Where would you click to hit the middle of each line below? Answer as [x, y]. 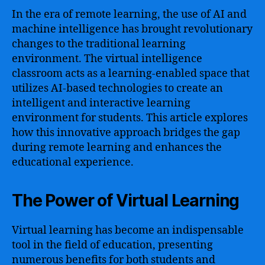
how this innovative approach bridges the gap [126, 132]
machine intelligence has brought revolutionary [132, 29]
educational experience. [73, 162]
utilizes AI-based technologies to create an [117, 88]
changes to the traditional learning [99, 44]
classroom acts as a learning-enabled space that [131, 73]
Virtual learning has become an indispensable [128, 230]
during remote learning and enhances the [117, 147]
